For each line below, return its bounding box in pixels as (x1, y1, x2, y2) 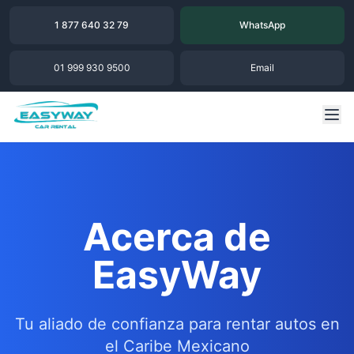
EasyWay (92, 251, 262, 298)
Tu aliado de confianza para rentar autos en (14, 314, 340, 333)
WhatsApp (239, 19, 285, 31)
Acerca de (83, 213, 271, 260)
